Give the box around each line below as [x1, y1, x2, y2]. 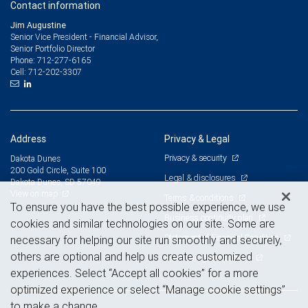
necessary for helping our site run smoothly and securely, [10, 233, 282, 247]
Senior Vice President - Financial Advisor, [10, 31, 158, 42]
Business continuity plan [164, 211, 255, 223]
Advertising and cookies [164, 251, 252, 263]
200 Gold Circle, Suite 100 [10, 164, 106, 175]
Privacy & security [164, 151, 229, 164]
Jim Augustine [10, 19, 66, 30]
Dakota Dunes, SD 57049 [10, 176, 101, 187]
